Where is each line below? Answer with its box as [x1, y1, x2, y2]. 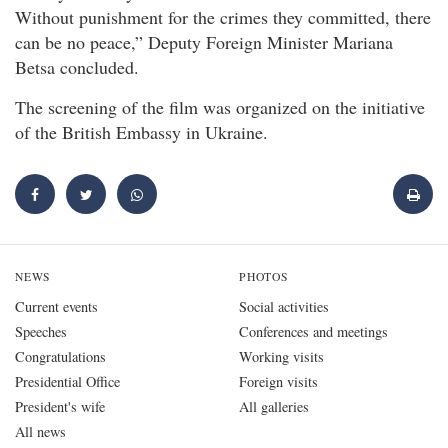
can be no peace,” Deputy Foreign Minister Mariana [15, 30, 393, 55]
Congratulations [15, 347, 106, 367]
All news [15, 422, 66, 442]
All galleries [239, 397, 309, 417]
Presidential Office [15, 372, 120, 392]
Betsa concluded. [15, 55, 139, 80]
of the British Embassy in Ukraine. [15, 119, 268, 144]
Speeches [15, 322, 67, 342]
